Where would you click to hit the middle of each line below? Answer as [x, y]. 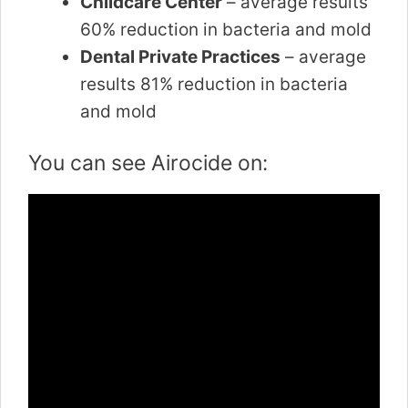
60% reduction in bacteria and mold [226, 29]
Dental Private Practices [180, 56]
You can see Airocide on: [148, 163]
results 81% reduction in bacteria [214, 84]
